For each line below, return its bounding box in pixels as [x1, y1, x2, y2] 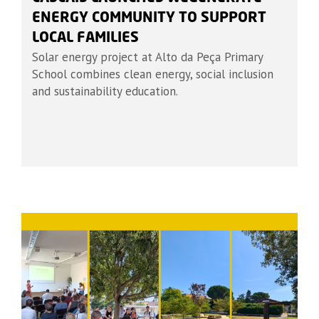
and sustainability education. [32, 83, 178, 100]
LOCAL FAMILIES [32, 31, 139, 46]
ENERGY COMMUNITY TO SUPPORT [32, 11, 266, 26]
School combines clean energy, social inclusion [32, 66, 273, 83]
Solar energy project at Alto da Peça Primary [32, 49, 263, 66]
